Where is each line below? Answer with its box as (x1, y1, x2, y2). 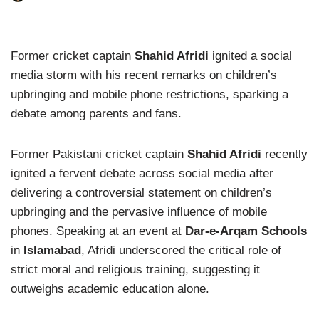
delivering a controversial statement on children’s (11, 186, 272, 200)
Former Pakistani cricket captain (11, 147, 187, 162)
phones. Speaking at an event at (11, 224, 185, 239)
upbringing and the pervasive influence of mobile (11, 205, 267, 219)
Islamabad (23, 244, 81, 258)
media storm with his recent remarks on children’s (11, 68, 277, 83)
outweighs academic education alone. (11, 282, 209, 296)
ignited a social (209, 49, 292, 63)
